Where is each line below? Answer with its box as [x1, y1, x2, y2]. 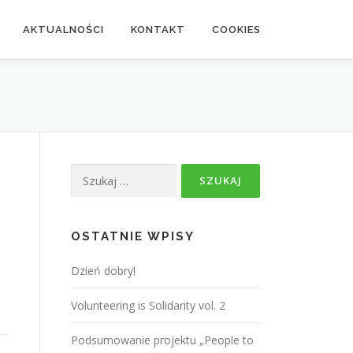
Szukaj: [70, 165, 106, 180]
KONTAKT [131, 24, 185, 35]
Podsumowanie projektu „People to [71, 333, 254, 347]
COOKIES [212, 24, 261, 35]
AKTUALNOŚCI [23, 24, 104, 35]
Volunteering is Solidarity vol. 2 [71, 298, 225, 313]
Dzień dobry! [71, 263, 136, 278]
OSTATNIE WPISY [71, 229, 195, 243]
